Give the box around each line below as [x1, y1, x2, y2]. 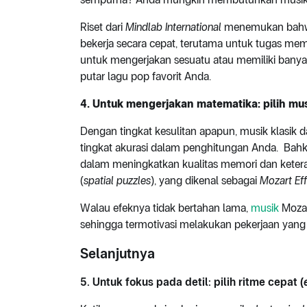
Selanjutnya [80, 245, 155, 262]
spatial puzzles [84, 174, 151, 188]
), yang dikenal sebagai [151, 174, 260, 188]
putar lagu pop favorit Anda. [80, 70, 211, 84]
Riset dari [80, 21, 125, 34]
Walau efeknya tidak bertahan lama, [80, 201, 251, 215]
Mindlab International [125, 21, 221, 34]
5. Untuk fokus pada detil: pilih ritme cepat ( [80, 275, 304, 289]
